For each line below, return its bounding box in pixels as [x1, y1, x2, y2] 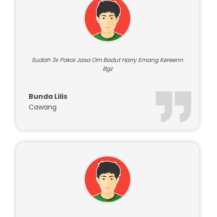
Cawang [29, 134, 57, 144]
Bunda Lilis [29, 124, 67, 134]
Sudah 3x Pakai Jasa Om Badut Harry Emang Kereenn [31, 88, 184, 96]
